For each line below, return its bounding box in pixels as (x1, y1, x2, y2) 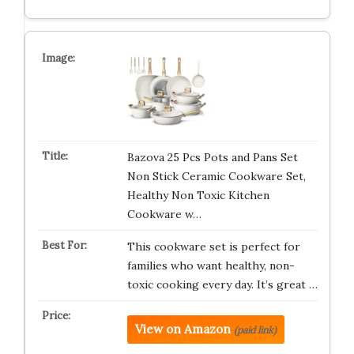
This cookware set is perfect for (126, 239, 300, 254)
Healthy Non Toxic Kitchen (126, 188, 269, 202)
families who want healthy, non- (126, 258, 295, 273)
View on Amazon (134, 322, 231, 337)
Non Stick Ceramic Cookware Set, (126, 169, 306, 183)
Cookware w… (126, 207, 201, 221)
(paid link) (233, 324, 277, 336)
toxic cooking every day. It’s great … (126, 277, 318, 292)
